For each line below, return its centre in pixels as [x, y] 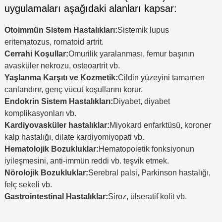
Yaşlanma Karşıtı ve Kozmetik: [61, 78]
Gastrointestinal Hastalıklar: [56, 197]
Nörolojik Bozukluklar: [46, 173]
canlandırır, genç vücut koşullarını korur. [73, 90]
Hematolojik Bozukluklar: [51, 149]
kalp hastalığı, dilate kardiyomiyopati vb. [74, 137]
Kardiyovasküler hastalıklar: [57, 125]
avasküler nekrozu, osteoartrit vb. [62, 66]
